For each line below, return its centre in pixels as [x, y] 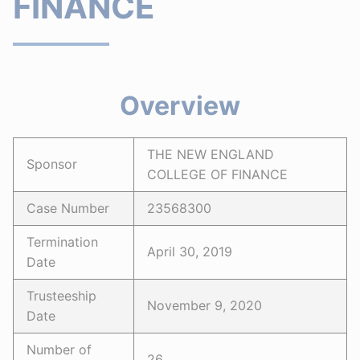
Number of [59, 350]
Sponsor [52, 164]
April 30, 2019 [190, 252]
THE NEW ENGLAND [211, 154]
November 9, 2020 [205, 305]
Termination [62, 242]
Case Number [68, 208]
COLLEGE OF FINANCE [217, 174]
